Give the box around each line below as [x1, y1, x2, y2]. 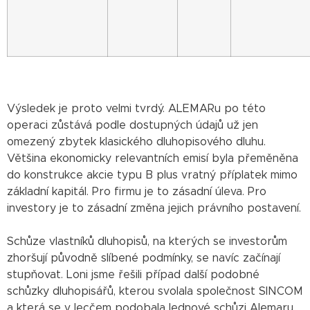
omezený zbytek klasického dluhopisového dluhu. [7, 136, 266, 147]
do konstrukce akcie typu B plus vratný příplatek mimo [7, 169, 298, 181]
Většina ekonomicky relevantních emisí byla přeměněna [7, 152, 298, 164]
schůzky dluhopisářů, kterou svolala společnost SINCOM [7, 285, 303, 297]
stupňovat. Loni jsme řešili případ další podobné [7, 268, 259, 280]
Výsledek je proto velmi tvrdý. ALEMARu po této [7, 102, 266, 114]
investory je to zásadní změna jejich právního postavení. [7, 202, 301, 214]
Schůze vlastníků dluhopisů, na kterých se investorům [7, 235, 287, 247]
